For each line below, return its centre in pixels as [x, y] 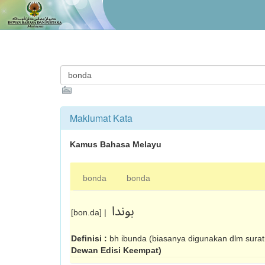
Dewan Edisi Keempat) [116, 250]
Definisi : [90, 238]
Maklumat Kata [101, 118]
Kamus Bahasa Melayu [116, 144]
